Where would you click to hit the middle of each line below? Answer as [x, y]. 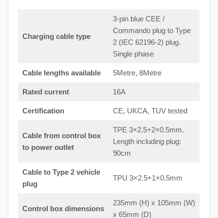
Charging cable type [56, 36]
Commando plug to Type [152, 30]
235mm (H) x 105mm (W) [154, 202]
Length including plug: [147, 141]
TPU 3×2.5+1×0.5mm [147, 178]
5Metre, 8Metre [137, 73]
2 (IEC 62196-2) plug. [146, 42]
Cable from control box [61, 135]
